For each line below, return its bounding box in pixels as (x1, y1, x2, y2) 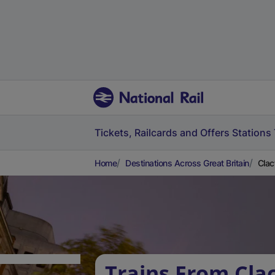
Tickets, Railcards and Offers (95, 126, 230, 139)
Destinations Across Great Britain (125, 158, 249, 168)
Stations (232, 126, 271, 139)
